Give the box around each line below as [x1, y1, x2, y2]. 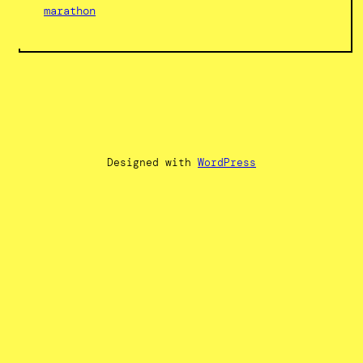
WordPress [198, 155, 256, 169]
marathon [44, 2, 96, 18]
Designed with [107, 155, 198, 169]
